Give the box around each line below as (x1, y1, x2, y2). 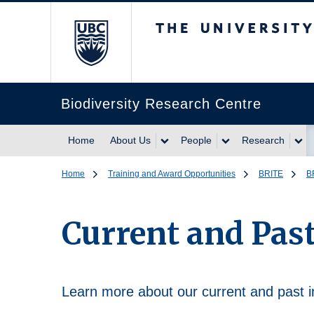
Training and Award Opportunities (108, 169, 235, 179)
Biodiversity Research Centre (61, 96, 261, 111)
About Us (110, 135, 151, 146)
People (181, 135, 212, 146)
